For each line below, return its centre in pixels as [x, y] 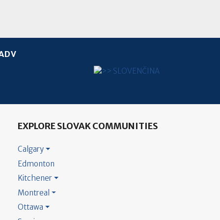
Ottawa [30, 207]
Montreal [34, 192]
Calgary [31, 149]
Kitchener [35, 178]
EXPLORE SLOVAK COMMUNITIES [88, 126]
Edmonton [36, 164]
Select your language [122, 70]
